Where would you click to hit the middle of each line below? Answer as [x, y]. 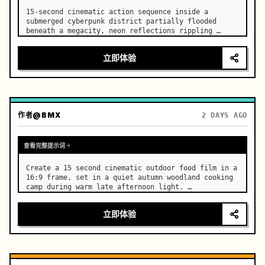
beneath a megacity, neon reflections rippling [119, 31]
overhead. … [49, 50]
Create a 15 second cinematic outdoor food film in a [132, 168]
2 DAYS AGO [224, 115]
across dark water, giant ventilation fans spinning [130, 40]
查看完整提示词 [44, 145]
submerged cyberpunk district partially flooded [121, 21]
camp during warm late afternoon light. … [109, 187]
